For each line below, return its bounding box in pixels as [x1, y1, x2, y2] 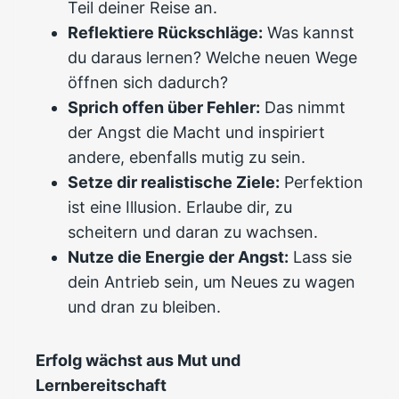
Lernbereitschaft [36, 376, 167, 395]
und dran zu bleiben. [68, 297, 221, 317]
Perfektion [280, 173, 363, 192]
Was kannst [263, 23, 354, 43]
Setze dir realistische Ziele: [68, 173, 280, 192]
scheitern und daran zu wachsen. [68, 223, 318, 242]
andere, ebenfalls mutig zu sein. [68, 148, 305, 167]
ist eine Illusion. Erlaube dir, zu [68, 198, 292, 217]
